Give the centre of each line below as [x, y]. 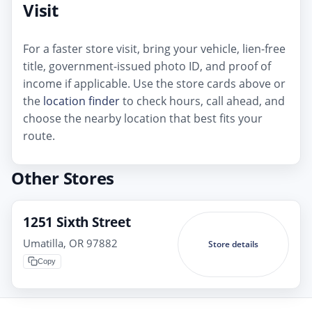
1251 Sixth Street [77, 221]
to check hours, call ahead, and [202, 101]
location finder [81, 101]
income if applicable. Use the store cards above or [154, 83]
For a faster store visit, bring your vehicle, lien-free [154, 48]
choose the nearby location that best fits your [143, 118]
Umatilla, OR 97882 [70, 243]
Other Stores [63, 178]
